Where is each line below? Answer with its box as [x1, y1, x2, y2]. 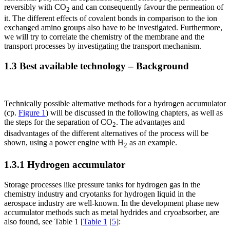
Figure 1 [18, 108, 46, 117]
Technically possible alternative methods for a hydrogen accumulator [4, 99, 226, 108]
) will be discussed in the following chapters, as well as [46, 108, 223, 117]
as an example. [127, 138, 177, 147]
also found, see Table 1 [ [4, 217, 83, 226]
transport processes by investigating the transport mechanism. [4, 42, 201, 51]
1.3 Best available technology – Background [4, 61, 189, 72]
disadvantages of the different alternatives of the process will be [4, 128, 208, 138]
